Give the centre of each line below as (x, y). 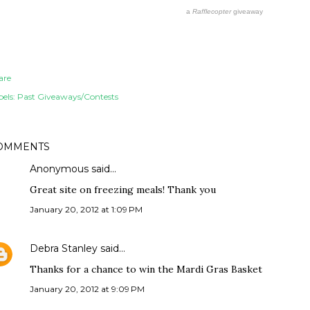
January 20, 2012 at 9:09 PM (87, 289)
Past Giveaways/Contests (68, 97)
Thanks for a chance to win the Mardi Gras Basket (146, 270)
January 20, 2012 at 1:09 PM (86, 210)
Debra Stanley (64, 249)
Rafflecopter (211, 12)
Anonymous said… (73, 169)
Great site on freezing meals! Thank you (123, 190)
